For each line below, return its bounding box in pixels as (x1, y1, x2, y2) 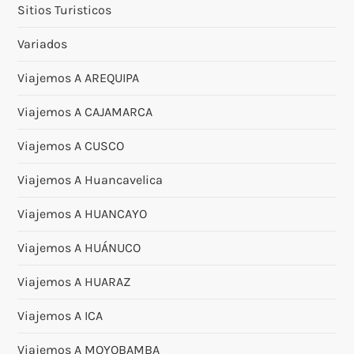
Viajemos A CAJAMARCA (17, 104, 153, 119)
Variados (17, 36, 68, 51)
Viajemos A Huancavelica (17, 171, 164, 187)
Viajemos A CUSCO (17, 137, 125, 153)
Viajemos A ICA (17, 307, 104, 323)
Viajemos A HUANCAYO (17, 205, 148, 221)
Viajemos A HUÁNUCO (17, 239, 141, 255)
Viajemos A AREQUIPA (17, 70, 140, 85)
